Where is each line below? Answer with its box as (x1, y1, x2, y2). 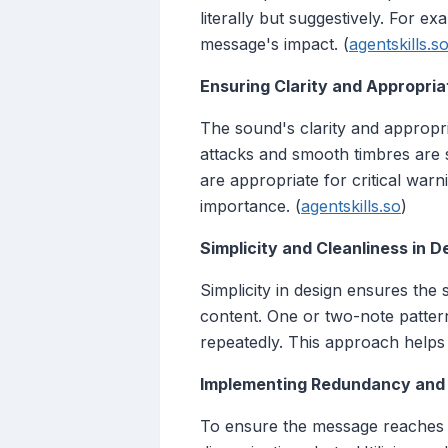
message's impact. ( (200, 34, 349, 55)
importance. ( (200, 196, 301, 217)
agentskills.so (301, 196, 401, 217)
